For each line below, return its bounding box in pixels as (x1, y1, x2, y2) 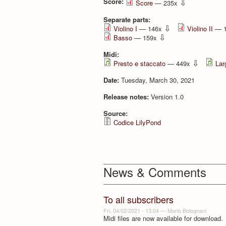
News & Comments (103, 163, 206, 181)
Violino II (187, 23, 213, 33)
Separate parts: (103, 14, 152, 24)
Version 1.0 (151, 91, 184, 101)
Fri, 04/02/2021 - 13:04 (103, 206, 159, 214)
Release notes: (103, 91, 151, 101)
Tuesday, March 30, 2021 (121, 75, 195, 85)
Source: (103, 108, 130, 118)
